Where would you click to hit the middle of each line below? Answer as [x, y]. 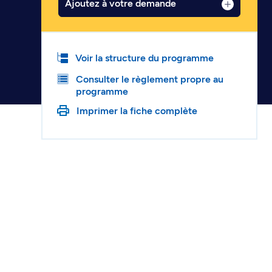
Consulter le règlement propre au [150, 79]
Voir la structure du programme [144, 58]
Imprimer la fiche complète [137, 111]
